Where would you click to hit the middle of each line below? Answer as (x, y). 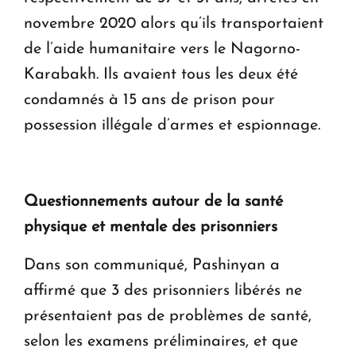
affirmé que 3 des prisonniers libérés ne (163, 290)
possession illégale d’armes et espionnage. (174, 125)
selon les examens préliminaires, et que (161, 341)
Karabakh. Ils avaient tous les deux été (161, 74)
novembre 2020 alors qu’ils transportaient (174, 23)
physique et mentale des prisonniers (151, 227)
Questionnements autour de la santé (153, 201)
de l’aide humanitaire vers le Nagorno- (162, 49)
